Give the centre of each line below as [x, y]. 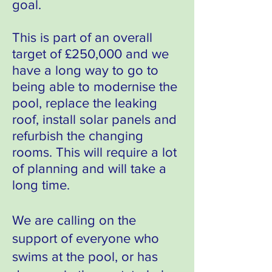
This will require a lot [114, 152]
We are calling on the [74, 220]
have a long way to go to [85, 70]
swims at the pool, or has [85, 257]
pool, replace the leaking [85, 103]
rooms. [32, 152]
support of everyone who [86, 238]
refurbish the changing [78, 136]
